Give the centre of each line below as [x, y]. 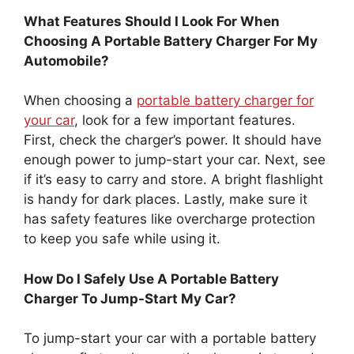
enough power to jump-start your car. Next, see [175, 160]
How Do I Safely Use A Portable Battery [151, 279]
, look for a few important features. [185, 121]
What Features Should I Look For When [152, 21]
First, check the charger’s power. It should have [173, 140]
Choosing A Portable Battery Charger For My [171, 41]
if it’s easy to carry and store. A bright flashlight [173, 180]
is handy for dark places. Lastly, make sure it [166, 200]
